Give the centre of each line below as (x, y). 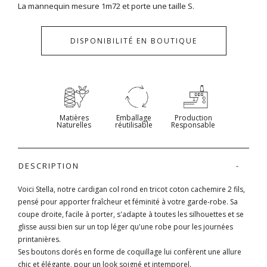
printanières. (39, 239)
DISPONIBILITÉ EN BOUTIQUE (133, 41)
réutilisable (133, 125)
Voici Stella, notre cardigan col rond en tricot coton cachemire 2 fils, (131, 189)
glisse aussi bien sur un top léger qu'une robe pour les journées (125, 226)
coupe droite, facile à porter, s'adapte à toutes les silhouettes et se (131, 214)
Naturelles (74, 125)
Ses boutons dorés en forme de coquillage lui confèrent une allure (130, 252)
